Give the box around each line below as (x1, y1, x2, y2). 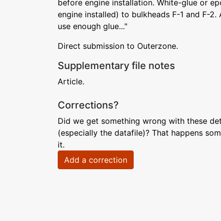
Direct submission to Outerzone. (58, 41, 178, 51)
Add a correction (64, 155, 127, 165)
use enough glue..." (58, 21, 127, 31)
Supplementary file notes (58, 60, 175, 72)
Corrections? (58, 99, 119, 111)
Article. (58, 76, 84, 86)
